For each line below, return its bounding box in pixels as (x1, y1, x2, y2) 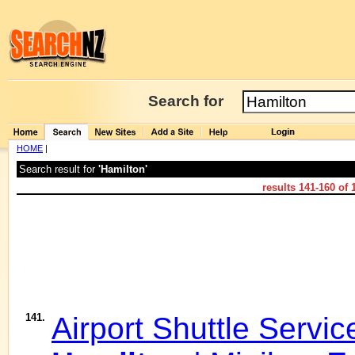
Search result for (19, 163, 98, 175)
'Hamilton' (98, 163, 147, 175)
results (262, 181, 299, 193)
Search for (148, 93, 223, 109)
